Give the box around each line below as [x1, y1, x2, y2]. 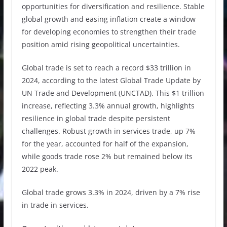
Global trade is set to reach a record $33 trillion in [21, 62, 191, 72]
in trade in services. [21, 200, 89, 210]
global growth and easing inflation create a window [21, 14, 196, 24]
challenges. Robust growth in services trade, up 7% [21, 126, 196, 136]
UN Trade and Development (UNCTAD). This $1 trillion [21, 88, 204, 98]
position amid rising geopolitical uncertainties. [21, 39, 180, 49]
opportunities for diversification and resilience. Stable [21, 1, 205, 11]
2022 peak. [21, 164, 58, 174]
